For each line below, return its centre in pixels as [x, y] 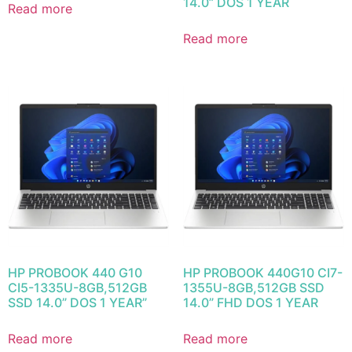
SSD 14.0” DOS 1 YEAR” [77, 303]
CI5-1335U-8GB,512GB [77, 288]
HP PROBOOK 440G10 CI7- [262, 273]
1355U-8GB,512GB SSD [253, 288]
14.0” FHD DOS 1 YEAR [250, 303]
